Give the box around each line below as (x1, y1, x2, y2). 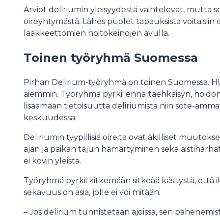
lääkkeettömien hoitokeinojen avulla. (24, 28, 169, 38)
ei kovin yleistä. (24, 156, 81, 165)
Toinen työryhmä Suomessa (24, 50, 198, 65)
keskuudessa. (24, 112, 77, 122)
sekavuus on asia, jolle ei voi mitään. (24, 187, 161, 197)
